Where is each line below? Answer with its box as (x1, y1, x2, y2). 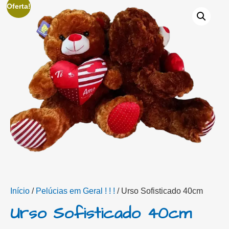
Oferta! (7, 2, 31, 10)
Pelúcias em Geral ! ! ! (36, 186, 115, 195)
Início (10, 186, 30, 195)
